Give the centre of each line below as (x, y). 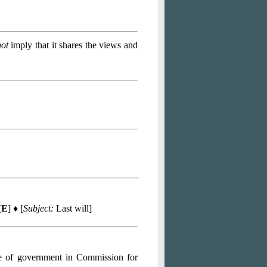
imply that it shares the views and (73, 45)
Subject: (38, 208)
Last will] (73, 208)
